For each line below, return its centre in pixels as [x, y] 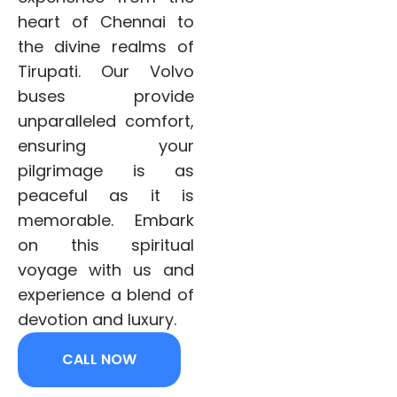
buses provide [106, 96]
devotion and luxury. [97, 319]
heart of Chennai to [106, 21]
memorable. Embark [106, 220]
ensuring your [106, 145]
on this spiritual [106, 245]
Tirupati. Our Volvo [106, 71]
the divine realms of [106, 46]
